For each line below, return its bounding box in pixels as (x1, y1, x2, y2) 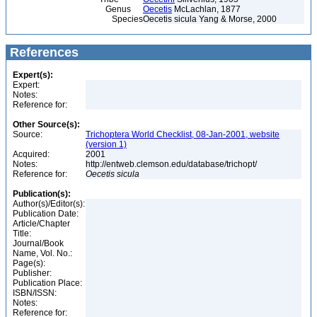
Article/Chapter (13, 219, 70, 229)
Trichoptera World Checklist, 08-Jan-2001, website (86, 129, 279, 139)
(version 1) (86, 139, 127, 149)
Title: (13, 229, 31, 238)
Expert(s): (13, 70, 53, 80)
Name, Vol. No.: (13, 248, 72, 258)
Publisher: (13, 268, 52, 278)
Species (10, 14, 143, 24)
